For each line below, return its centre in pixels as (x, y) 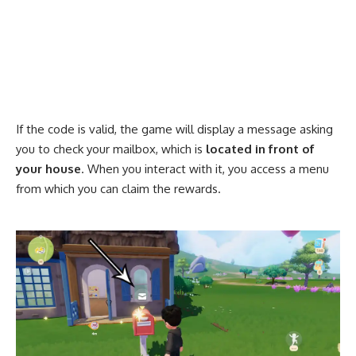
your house (48, 168)
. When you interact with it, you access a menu (205, 168)
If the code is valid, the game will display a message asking (174, 129)
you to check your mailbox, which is (111, 149)
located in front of (260, 149)
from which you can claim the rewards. (118, 188)
